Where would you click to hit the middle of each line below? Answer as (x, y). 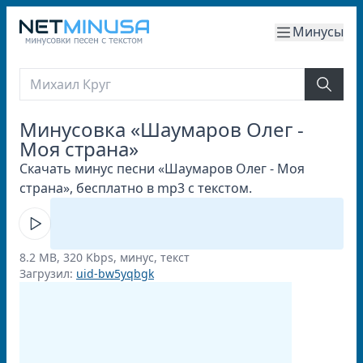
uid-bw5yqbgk (115, 273)
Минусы (318, 32)
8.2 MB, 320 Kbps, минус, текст (105, 257)
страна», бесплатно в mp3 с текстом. (136, 188)
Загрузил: (48, 273)
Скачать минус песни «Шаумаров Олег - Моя (162, 169)
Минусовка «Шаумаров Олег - (162, 129)
